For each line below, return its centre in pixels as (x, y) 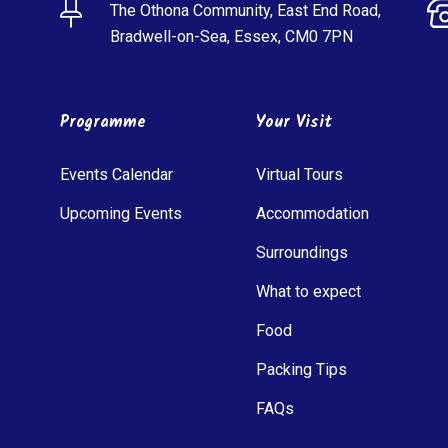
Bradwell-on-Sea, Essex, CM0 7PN (231, 36)
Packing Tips (301, 369)
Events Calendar (116, 174)
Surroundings (301, 252)
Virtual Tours (299, 174)
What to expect (308, 291)
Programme (103, 122)
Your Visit (293, 122)
